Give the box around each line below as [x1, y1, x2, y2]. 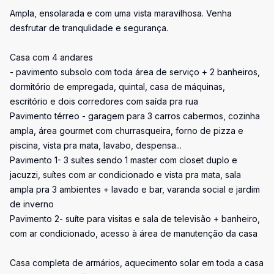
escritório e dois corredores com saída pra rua [10, 96, 198, 106]
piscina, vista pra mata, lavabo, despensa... [10, 140, 182, 150]
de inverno [10, 199, 54, 209]
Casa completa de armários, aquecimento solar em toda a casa [10, 257, 264, 268]
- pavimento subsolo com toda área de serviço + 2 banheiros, [10, 67, 260, 77]
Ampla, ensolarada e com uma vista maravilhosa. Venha [10, 8, 232, 18]
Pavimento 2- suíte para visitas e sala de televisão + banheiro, [10, 213, 260, 224]
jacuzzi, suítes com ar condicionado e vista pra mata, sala [10, 169, 241, 180]
